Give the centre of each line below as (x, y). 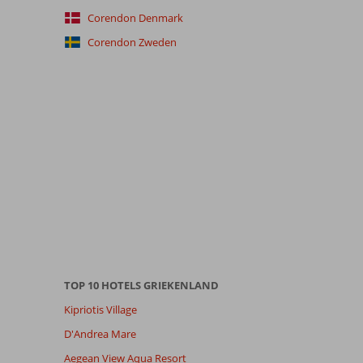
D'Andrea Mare (100, 333)
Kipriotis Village (100, 309)
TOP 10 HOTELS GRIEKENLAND (141, 285)
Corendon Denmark (135, 17)
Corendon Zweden (132, 42)
